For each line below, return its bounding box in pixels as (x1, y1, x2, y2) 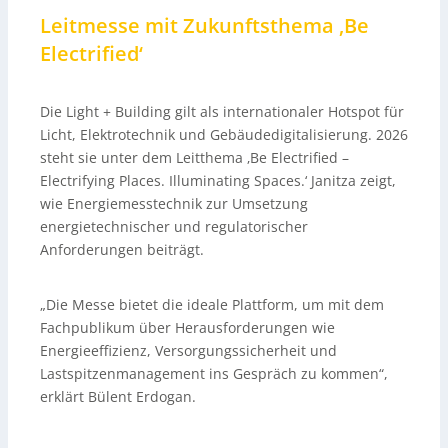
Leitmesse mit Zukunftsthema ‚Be (40, 12, 369, 40)
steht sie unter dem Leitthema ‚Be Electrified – (40, 148, 349, 168)
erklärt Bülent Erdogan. (40, 387, 196, 407)
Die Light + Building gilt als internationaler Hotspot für (40, 102, 404, 122)
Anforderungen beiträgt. (40, 240, 204, 260)
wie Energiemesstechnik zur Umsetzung (40, 194, 308, 214)
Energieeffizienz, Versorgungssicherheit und (40, 341, 337, 361)
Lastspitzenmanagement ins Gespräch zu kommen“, (40, 364, 388, 384)
